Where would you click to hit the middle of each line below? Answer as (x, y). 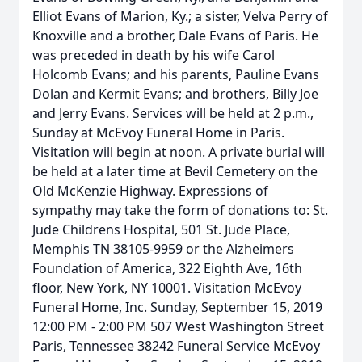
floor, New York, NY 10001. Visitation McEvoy (167, 288)
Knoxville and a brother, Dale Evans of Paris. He (175, 36)
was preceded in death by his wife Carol (154, 55)
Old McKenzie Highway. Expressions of (150, 191)
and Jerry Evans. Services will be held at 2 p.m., (173, 113)
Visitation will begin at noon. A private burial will (179, 152)
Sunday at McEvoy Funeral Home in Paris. (158, 133)
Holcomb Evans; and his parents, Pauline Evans (176, 74)
